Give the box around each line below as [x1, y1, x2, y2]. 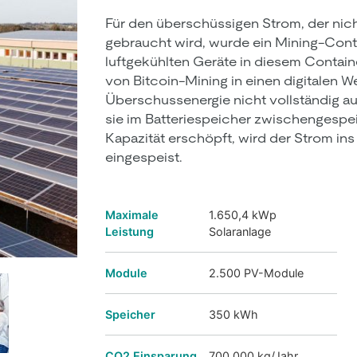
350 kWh [209, 308, 258, 322]
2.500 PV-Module [209, 266, 304, 280]
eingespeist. [105, 149, 182, 165]
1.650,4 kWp [209, 208, 277, 222]
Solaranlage [209, 225, 271, 239]
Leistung [105, 225, 154, 239]
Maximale [105, 208, 159, 222]
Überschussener [105, 92, 211, 108]
